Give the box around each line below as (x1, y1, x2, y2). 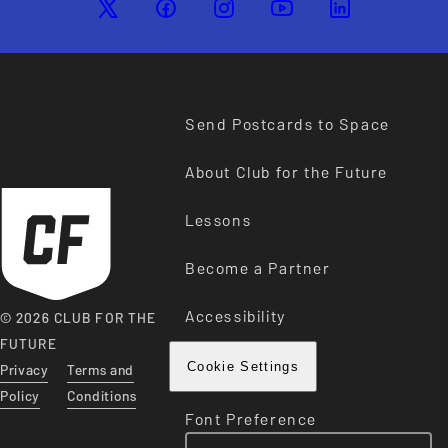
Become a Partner (185, 255, 331, 282)
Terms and (67, 359, 134, 382)
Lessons (185, 207, 252, 234)
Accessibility (185, 303, 286, 330)
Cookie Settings (187, 359, 299, 374)
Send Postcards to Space (185, 111, 390, 138)
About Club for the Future (185, 159, 388, 186)
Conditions (67, 385, 137, 408)
